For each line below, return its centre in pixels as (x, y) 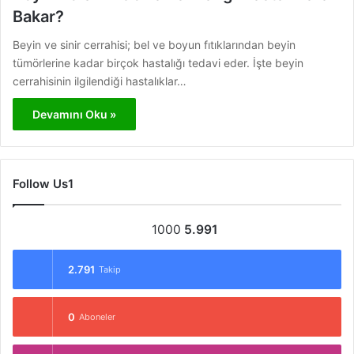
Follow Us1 (43, 184)
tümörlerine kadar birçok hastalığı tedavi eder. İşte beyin (158, 63)
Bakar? (38, 17)
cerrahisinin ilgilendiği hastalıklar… (100, 81)
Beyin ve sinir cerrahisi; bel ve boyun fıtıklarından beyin (154, 45)
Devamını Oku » (74, 114)
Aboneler (97, 317)
